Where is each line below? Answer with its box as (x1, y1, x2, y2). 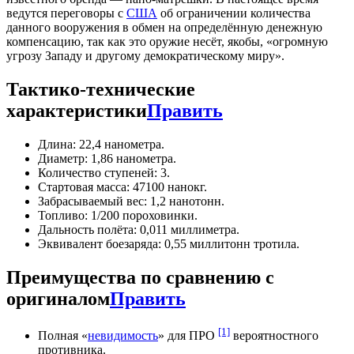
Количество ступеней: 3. (38, 166, 170, 180)
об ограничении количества (157, 6, 311, 21)
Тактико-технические (6, 79, 195, 100)
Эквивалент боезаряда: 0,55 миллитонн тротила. (38, 237, 299, 251)
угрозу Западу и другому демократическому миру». (6, 49, 284, 63)
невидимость (88, 329, 158, 343)
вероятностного (230, 329, 318, 343)
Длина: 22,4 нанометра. (38, 137, 164, 152)
